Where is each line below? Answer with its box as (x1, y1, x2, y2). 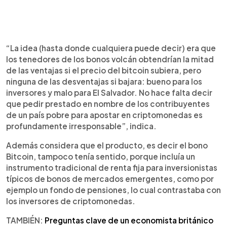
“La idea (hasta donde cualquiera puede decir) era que (6, 43, 216, 53)
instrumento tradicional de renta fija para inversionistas (6, 163, 217, 172)
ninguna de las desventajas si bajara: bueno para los (6, 77, 202, 86)
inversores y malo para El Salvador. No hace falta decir (6, 88, 212, 97)
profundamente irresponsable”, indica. (6, 121, 157, 131)
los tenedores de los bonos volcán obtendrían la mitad (6, 54, 214, 64)
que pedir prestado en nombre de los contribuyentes (6, 99, 210, 108)
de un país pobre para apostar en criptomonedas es (6, 110, 203, 120)
